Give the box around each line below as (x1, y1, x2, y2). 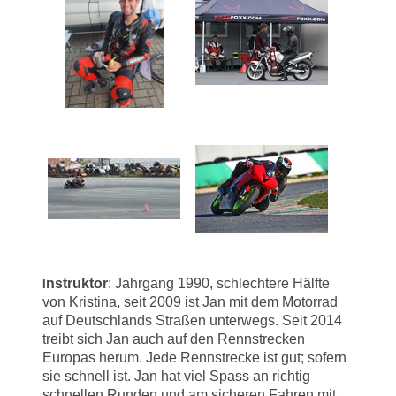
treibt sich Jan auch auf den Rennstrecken (42, 331, 305, 346)
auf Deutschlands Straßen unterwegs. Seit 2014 (42, 312, 342, 328)
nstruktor (46, 275, 108, 291)
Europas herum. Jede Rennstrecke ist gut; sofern (42, 349, 346, 365)
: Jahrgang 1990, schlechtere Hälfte (108, 275, 330, 291)
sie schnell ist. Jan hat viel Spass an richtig (42, 368, 310, 384)
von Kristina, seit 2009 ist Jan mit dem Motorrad (42, 293, 338, 309)
